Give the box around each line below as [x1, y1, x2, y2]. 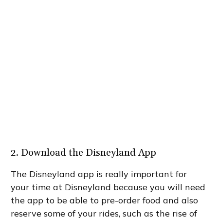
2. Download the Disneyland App [11, 146, 157, 160]
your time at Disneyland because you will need [11, 182, 206, 193]
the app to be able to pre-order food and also [11, 195, 199, 206]
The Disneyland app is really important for [11, 168, 187, 180]
